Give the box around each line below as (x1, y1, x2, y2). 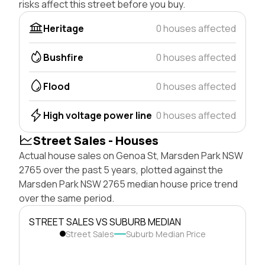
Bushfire (43, 50, 83, 64)
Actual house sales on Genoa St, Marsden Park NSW (19, 148, 243, 162)
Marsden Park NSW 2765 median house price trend (19, 177, 238, 190)
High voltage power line (43, 108, 152, 122)
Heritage (43, 21, 84, 35)
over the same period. (19, 191, 114, 205)
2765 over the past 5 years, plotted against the (19, 163, 223, 176)
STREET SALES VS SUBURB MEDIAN (29, 215, 181, 228)
